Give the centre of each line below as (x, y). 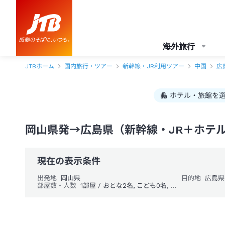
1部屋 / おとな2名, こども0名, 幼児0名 (173, 186)
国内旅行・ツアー (88, 66)
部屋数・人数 (57, 186)
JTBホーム (40, 66)
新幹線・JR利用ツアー (153, 66)
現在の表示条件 (69, 161)
